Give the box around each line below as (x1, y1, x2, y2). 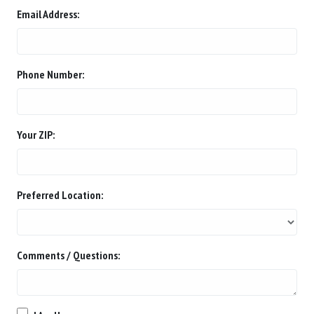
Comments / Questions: (17, 248, 120, 262)
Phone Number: (17, 67, 84, 81)
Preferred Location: (17, 188, 103, 202)
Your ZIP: (17, 128, 55, 142)
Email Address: (17, 7, 79, 21)
